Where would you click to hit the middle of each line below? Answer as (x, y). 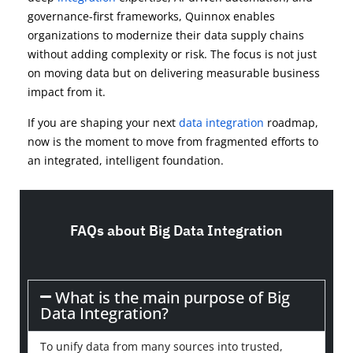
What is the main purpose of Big (173, 298)
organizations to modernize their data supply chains (166, 35)
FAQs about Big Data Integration (176, 231)
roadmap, (291, 123)
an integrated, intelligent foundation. (126, 161)
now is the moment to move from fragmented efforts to (173, 142)
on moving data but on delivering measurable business (174, 73)
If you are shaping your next (103, 123)
